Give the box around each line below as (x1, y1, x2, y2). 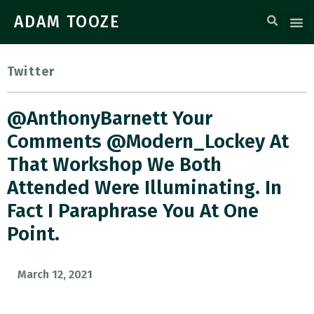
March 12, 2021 (18, 268, 93, 281)
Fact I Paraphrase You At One (7, 199, 259, 222)
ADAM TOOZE (14, 12, 121, 32)
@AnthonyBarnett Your (7, 107, 212, 130)
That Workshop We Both (7, 153, 221, 176)
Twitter (7, 64, 55, 79)
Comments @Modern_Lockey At (7, 130, 289, 153)
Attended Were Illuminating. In (7, 176, 282, 199)
